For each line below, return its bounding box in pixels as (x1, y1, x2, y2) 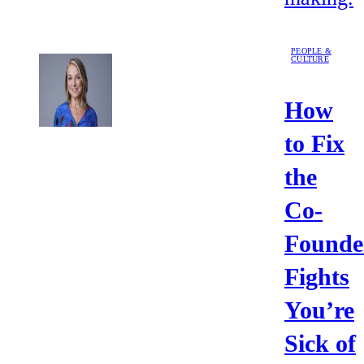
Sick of (284, 330, 356, 357)
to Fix (284, 130, 344, 158)
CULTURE (291, 54, 329, 64)
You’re (284, 297, 354, 324)
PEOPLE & (291, 46, 331, 56)
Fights (284, 263, 349, 291)
